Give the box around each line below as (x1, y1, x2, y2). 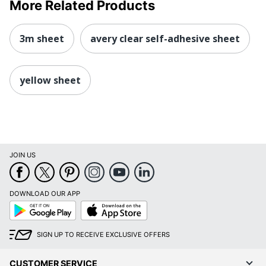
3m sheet (20, 31, 64, 45)
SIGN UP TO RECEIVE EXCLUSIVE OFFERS (37, 230, 170, 239)
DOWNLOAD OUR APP (9, 189, 80, 198)
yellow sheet (20, 73, 81, 87)
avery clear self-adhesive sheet (90, 31, 240, 45)
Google (9, 200, 32, 209)
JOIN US (9, 151, 36, 160)
